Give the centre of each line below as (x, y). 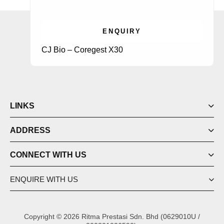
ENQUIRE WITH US (44, 179)
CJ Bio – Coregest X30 (82, 50)
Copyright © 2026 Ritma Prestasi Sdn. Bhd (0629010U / (112, 217)
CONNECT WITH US (48, 155)
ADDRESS (30, 130)
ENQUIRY (122, 31)
